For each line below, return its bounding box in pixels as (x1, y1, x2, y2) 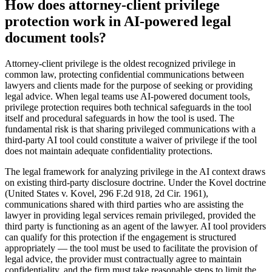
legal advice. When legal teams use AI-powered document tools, (5, 91, 250, 102)
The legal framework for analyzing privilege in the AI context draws (5, 166, 265, 177)
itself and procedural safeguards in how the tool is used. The (5, 113, 234, 124)
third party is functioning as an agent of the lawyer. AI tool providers (5, 221, 266, 232)
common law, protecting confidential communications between (5, 69, 244, 80)
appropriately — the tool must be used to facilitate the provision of (5, 243, 257, 254)
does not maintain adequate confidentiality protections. (5, 146, 212, 157)
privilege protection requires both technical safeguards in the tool (5, 102, 251, 113)
